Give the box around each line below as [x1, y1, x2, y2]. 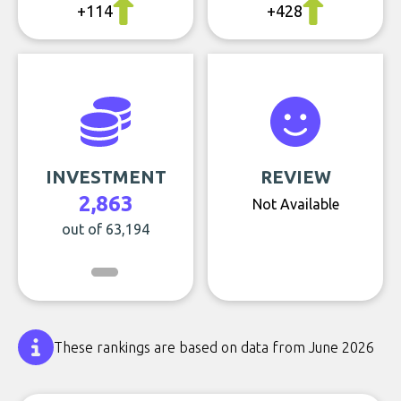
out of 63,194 [62, 221, 149, 237]
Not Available [252, 196, 339, 212]
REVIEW [260, 166, 331, 187]
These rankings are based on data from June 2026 [54, 339, 374, 355]
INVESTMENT [45, 166, 166, 187]
